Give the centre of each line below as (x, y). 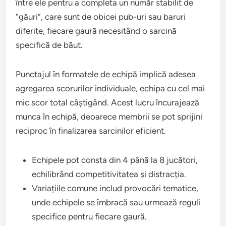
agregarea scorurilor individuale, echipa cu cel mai (110, 89)
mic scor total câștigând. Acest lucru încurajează (108, 103)
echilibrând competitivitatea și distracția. (109, 174)
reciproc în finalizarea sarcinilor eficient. (91, 131)
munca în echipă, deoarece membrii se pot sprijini (109, 117)
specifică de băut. (49, 45)
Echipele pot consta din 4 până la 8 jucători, (115, 160)
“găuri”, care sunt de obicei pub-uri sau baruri (101, 17)
